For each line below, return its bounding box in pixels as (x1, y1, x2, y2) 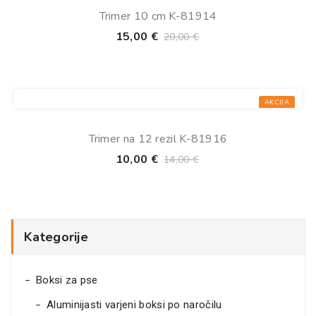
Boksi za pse (36, 274, 98, 286)
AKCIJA (265, 97, 289, 107)
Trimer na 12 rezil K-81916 (88, 131, 228, 147)
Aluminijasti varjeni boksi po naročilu (47, 298, 222, 311)
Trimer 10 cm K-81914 (99, 8, 217, 24)
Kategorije (24, 229, 88, 245)
